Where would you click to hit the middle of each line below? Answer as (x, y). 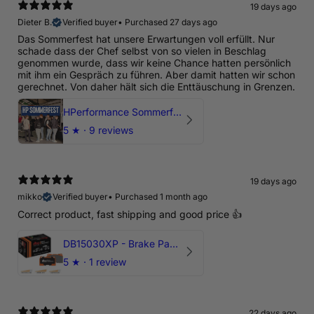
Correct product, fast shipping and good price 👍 (130, 214)
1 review (108, 262)
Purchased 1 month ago (161, 197)
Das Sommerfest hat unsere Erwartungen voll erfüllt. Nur (146, 39)
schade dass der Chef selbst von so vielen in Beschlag (142, 51)
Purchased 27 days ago (171, 22)
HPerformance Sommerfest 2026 (177, 112)
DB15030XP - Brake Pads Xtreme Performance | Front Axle (174, 244)
